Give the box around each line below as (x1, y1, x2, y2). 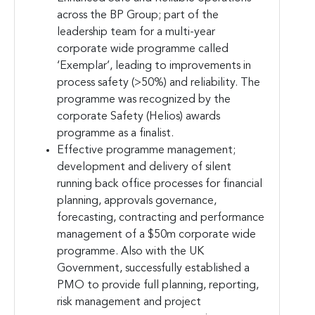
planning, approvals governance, (57, 195, 217, 207)
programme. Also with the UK (57, 245, 204, 257)
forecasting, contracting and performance (57, 212, 264, 224)
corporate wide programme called (57, 43, 229, 55)
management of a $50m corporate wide (57, 229, 256, 240)
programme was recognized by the (57, 94, 231, 105)
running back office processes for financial (57, 178, 262, 190)
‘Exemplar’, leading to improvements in (57, 60, 251, 72)
